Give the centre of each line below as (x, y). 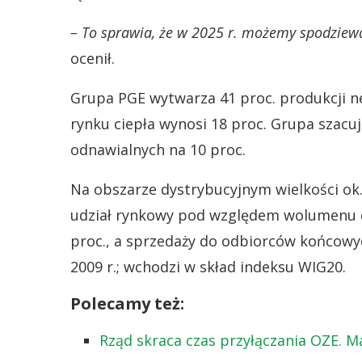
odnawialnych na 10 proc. (158, 149)
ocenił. (93, 58)
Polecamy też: (127, 303)
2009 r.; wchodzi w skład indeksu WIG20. (208, 267)
